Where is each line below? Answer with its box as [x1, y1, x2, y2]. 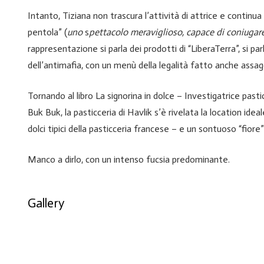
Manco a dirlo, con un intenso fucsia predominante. [28, 154, 230, 166]
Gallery [28, 196, 64, 211]
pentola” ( [28, 27, 67, 38]
